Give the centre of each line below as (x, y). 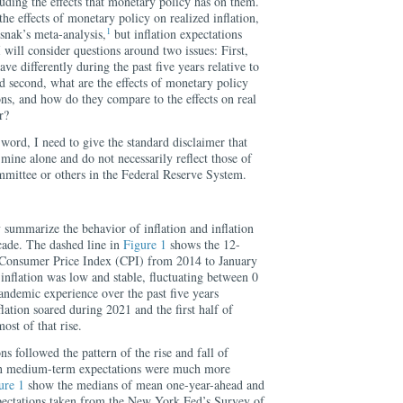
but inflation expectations (176, 34)
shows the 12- (203, 244)
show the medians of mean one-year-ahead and (144, 385)
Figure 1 (145, 244)
